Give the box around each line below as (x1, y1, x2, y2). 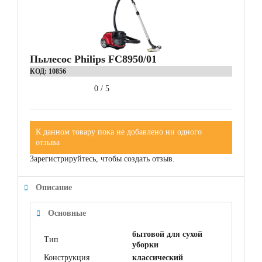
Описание (36, 182, 72, 192)
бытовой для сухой (132, 229, 202, 239)
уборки (132, 240, 158, 249)
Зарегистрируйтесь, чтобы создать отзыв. (30, 154, 175, 163)
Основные (48, 208, 86, 218)
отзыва (36, 137, 60, 147)
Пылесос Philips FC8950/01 (30, 53, 157, 65)
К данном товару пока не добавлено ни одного (36, 127, 202, 136)
